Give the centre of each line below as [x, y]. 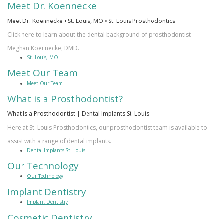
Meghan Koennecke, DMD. [43, 48]
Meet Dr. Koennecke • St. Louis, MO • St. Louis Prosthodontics [91, 21]
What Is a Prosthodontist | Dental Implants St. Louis [78, 113]
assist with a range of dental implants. [59, 141]
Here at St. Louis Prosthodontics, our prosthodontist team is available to [107, 127]
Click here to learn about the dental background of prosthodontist [99, 34]
